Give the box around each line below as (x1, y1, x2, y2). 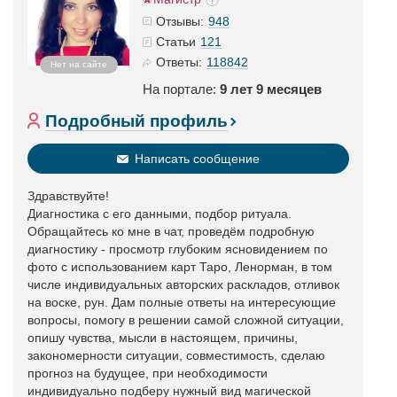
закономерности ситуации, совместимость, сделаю (27, 348, 325, 362)
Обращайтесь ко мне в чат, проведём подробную (27, 224, 315, 238)
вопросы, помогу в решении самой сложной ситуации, (27, 313, 344, 327)
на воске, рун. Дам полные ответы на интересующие (27, 295, 336, 309)
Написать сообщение (135, 152, 260, 166)
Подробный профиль (45, 112, 228, 130)
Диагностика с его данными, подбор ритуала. (27, 206, 292, 221)
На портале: (143, 82, 220, 97)
